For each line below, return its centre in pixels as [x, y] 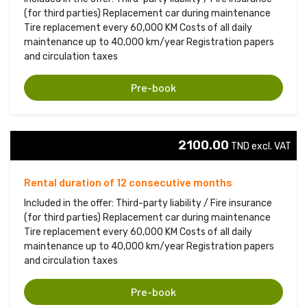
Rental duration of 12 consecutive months [128, 182]
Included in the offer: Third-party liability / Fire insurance [148, 203]
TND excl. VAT [260, 146]
